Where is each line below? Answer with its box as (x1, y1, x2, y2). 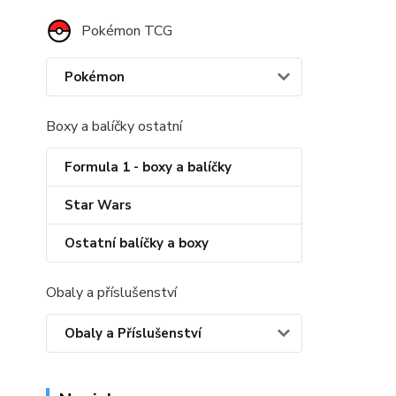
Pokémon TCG (81, 21, 172, 41)
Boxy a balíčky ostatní (46, 117, 182, 136)
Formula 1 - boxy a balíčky (65, 158, 232, 176)
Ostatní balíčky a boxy (65, 234, 209, 252)
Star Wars (65, 196, 132, 214)
